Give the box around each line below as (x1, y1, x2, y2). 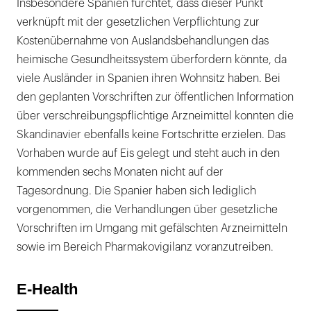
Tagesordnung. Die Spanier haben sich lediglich (17, 185, 256, 197)
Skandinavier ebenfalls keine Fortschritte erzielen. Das (17, 129, 285, 141)
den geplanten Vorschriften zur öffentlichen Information (17, 92, 294, 103)
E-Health (17, 280, 78, 299)
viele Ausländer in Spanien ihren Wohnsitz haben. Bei (17, 73, 280, 85)
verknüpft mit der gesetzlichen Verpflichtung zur (17, 17, 260, 28)
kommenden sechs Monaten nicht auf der (17, 167, 224, 178)
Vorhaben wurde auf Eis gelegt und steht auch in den (17, 148, 280, 160)
